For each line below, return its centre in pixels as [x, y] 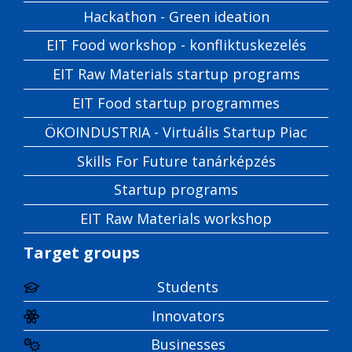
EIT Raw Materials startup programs [176, 74]
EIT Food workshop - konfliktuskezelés [176, 45]
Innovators [188, 315]
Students [188, 286]
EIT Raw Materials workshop [176, 219]
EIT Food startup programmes [176, 103]
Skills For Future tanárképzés [176, 161]
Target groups [82, 253]
